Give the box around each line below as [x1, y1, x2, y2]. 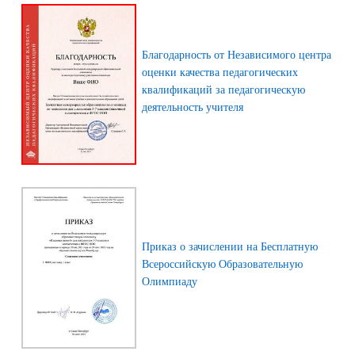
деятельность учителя [142, 98, 243, 114]
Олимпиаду [142, 273, 197, 288]
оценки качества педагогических [142, 63, 298, 79]
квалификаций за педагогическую [142, 81, 305, 97]
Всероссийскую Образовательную [142, 256, 303, 271]
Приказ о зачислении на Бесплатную [142, 239, 318, 254]
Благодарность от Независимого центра [142, 46, 331, 62]
